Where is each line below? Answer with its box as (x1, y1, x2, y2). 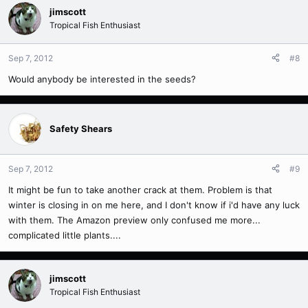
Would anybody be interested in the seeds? (8, 73, 196, 85)
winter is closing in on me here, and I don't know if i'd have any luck (8, 199, 300, 210)
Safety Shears (49, 123, 112, 134)
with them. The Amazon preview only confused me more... (8, 214, 261, 225)
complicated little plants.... (8, 229, 121, 241)
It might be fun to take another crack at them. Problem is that (8, 184, 272, 195)
